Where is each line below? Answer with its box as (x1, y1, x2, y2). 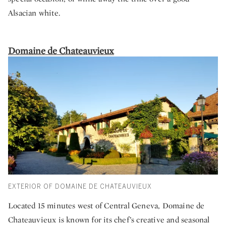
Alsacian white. (8, 8, 60, 19)
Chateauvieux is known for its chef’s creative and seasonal (8, 214, 210, 225)
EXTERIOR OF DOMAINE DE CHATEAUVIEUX (8, 183, 152, 190)
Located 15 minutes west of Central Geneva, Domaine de (8, 200, 205, 211)
